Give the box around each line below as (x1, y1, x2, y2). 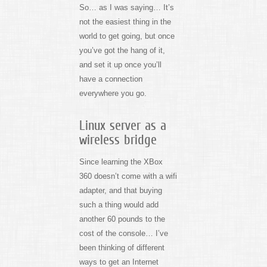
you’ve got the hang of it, (79, 45, 165, 55)
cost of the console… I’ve (79, 229, 168, 238)
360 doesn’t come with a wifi (79, 172, 177, 181)
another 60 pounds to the (79, 215, 165, 224)
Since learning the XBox (79, 157, 163, 167)
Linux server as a (79, 117, 166, 134)
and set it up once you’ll (79, 60, 162, 69)
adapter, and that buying (79, 186, 162, 195)
